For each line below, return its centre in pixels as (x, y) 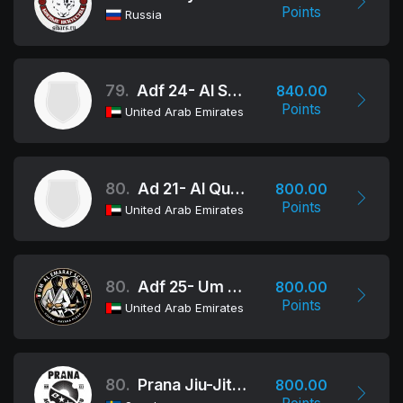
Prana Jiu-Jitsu (185, 384)
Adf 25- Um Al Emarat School (183, 286)
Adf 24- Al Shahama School (183, 91)
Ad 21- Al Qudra (184, 189)
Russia (141, 14)
